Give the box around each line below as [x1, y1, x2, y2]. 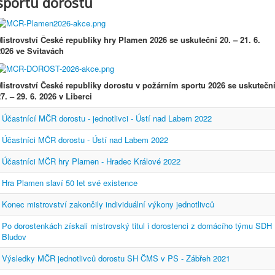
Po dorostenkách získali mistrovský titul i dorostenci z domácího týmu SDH [2, 220, 272, 232]
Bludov [2, 231, 26, 243]
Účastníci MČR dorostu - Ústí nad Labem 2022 [2, 134, 168, 146]
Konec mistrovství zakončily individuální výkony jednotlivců [2, 198, 214, 211]
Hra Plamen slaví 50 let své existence [2, 177, 137, 189]
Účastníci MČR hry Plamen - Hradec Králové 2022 [2, 155, 180, 168]
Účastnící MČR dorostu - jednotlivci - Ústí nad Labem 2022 [2, 112, 212, 125]
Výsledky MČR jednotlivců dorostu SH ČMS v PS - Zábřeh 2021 [2, 252, 230, 265]
